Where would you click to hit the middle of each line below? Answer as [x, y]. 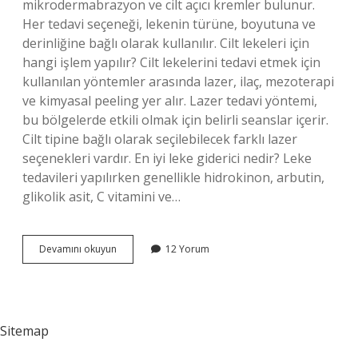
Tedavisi [135, 306]
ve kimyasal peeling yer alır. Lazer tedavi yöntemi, [170, 101]
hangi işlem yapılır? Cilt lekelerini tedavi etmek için [171, 62]
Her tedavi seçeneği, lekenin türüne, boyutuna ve [169, 24]
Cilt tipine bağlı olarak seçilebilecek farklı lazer [160, 139]
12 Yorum [187, 249]
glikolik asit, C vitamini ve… [101, 197]
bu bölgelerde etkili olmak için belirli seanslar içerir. [175, 120]
